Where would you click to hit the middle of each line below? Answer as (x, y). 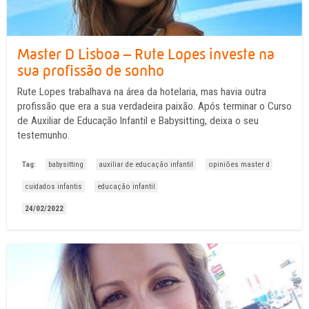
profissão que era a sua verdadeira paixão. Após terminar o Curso (154, 106)
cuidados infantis (53, 187)
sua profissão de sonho (91, 71)
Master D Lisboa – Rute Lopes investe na (146, 54)
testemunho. (46, 135)
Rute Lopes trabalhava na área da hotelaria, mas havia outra (142, 92)
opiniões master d (239, 165)
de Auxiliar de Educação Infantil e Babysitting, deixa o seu (138, 121)
